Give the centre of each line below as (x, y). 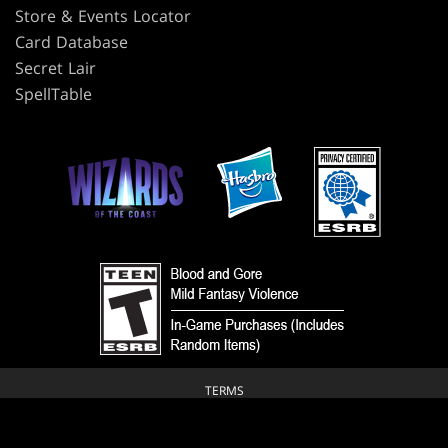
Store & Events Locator (103, 15)
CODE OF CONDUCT (224, 421)
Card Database (71, 41)
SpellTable (53, 93)
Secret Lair (55, 67)
